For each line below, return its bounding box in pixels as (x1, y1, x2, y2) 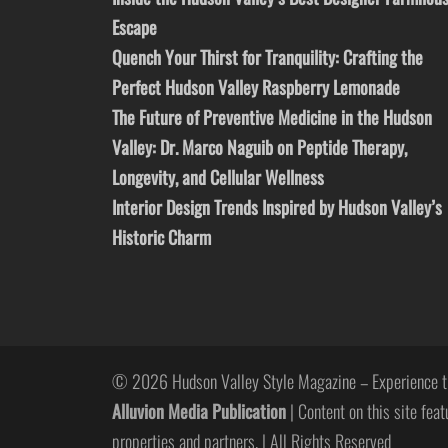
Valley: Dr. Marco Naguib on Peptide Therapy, (112, 134, 407, 161)
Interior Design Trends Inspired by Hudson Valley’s (112, 194, 442, 221)
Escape (112, 14, 157, 41)
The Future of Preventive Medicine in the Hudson (112, 104, 432, 131)
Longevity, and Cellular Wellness (112, 164, 324, 191)
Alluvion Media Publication (112, 398, 286, 425)
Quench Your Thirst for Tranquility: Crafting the (112, 44, 423, 71)
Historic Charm (112, 224, 211, 251)
